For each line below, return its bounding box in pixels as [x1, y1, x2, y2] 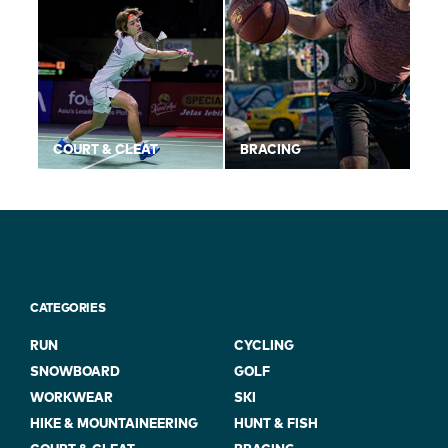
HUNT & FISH [234, 418, 318, 432]
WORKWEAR [30, 392, 113, 406]
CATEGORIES [30, 303, 106, 316]
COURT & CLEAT [53, 144, 158, 158]
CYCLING [234, 340, 294, 354]
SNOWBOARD [30, 366, 120, 380]
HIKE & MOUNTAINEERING [30, 418, 198, 432]
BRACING [240, 144, 301, 158]
